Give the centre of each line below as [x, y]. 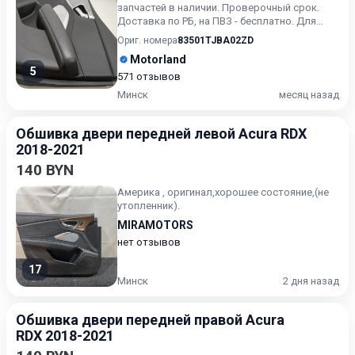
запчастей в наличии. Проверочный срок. [218, 8]
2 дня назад [311, 281]
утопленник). [149, 206]
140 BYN [45, 170]
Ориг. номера [147, 40]
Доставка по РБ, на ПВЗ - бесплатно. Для [217, 21]
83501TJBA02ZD [216, 40]
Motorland [158, 59]
